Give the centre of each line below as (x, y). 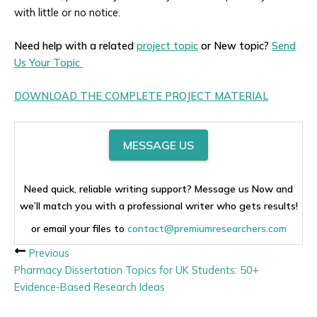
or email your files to (79, 228)
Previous (48, 253)
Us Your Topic (48, 62)
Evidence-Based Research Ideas (90, 287)
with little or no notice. (67, 12)
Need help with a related (75, 45)
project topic (167, 45)
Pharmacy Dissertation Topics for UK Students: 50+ (137, 270)
